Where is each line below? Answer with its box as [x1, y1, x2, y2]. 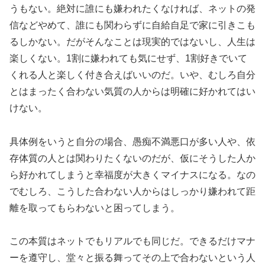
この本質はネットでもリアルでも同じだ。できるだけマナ [9, 236, 256, 247]
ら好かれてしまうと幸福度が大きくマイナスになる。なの [9, 169, 256, 180]
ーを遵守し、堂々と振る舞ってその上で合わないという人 [9, 253, 256, 263]
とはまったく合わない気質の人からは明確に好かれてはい [9, 86, 256, 96]
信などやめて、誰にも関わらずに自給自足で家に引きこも [9, 20, 256, 30]
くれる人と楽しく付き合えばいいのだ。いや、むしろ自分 [9, 69, 256, 80]
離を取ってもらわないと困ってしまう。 [9, 202, 180, 213]
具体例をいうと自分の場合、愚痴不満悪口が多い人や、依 [9, 136, 256, 147]
